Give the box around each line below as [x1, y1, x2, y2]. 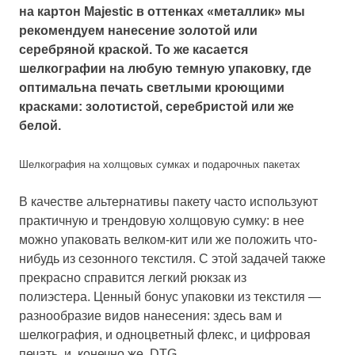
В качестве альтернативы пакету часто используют [19, 195, 318, 208]
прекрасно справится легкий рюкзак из [19, 271, 246, 284]
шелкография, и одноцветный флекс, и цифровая [19, 328, 311, 342]
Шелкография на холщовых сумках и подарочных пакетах [19, 158, 300, 170]
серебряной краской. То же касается [19, 43, 248, 56]
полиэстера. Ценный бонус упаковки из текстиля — [19, 290, 321, 303]
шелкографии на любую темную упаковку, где [19, 62, 311, 75]
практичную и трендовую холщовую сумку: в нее [19, 214, 304, 227]
